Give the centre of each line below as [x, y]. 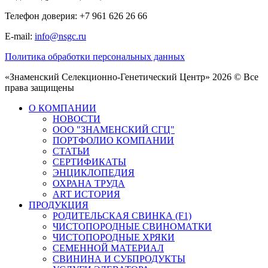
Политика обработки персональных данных [95, 56]
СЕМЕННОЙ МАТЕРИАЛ [108, 248]
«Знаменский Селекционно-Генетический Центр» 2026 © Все [132, 77]
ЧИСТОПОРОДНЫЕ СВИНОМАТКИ [132, 226]
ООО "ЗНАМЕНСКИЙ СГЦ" [114, 129]
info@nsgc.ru [60, 36]
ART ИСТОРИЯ [86, 194]
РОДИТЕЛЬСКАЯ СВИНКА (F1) [122, 215]
